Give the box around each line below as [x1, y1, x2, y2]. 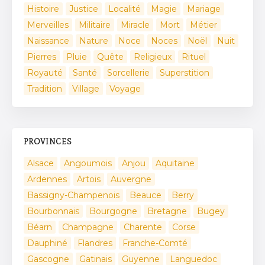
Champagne [62, 222, 114, 233]
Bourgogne [89, 206, 137, 217]
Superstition [160, 67, 209, 79]
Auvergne [111, 174, 151, 185]
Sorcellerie [107, 67, 150, 79]
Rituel [182, 51, 206, 63]
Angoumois [64, 158, 112, 169]
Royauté [27, 67, 63, 79]
